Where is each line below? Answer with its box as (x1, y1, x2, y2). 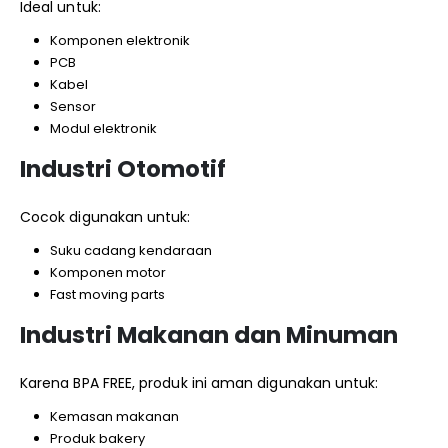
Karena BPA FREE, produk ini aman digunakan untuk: (20, 372, 379, 393)
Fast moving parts (49, 285, 165, 305)
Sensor (49, 97, 96, 117)
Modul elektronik (49, 119, 157, 139)
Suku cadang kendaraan (49, 241, 212, 261)
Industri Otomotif (20, 153, 226, 186)
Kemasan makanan (49, 406, 179, 426)
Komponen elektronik (49, 31, 190, 51)
